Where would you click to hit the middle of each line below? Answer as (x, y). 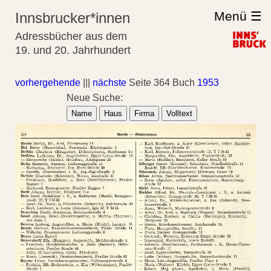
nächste (109, 83)
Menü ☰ (238, 16)
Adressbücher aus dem (71, 36)
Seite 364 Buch (162, 83)
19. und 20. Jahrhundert (73, 50)
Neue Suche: (95, 98)
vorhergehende (48, 83)
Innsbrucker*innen (73, 18)
